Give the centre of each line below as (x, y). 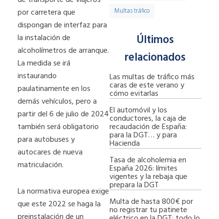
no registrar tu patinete (148, 210)
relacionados (155, 58)
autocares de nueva (50, 152)
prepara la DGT (134, 185)
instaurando (37, 76)
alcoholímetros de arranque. (64, 51)
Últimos (155, 40)
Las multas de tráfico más (152, 77)
